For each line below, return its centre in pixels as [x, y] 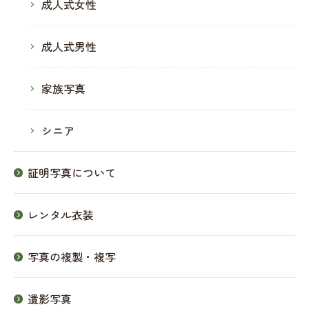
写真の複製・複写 [72, 257]
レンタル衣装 [61, 215]
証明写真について [72, 172]
